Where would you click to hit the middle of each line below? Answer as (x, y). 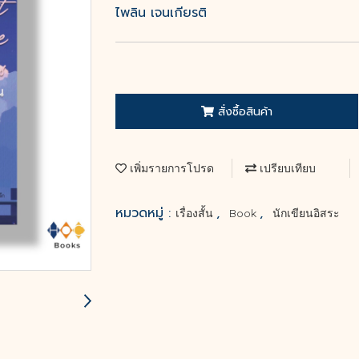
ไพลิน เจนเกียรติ (161, 13)
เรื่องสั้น (196, 213)
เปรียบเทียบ (286, 168)
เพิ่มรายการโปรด (170, 168)
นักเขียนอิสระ (306, 213)
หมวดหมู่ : (145, 213)
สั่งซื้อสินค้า (245, 111)
